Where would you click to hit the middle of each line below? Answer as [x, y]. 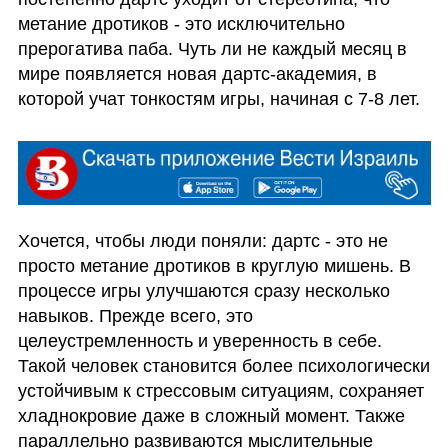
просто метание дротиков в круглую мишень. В [214, 265]
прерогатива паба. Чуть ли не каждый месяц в [212, 48]
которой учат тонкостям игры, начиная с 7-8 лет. [221, 98]
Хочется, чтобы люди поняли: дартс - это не [202, 240]
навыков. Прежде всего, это [135, 315]
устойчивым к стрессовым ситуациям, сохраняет [220, 390]
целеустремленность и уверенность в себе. [199, 340]
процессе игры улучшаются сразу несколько [203, 290]
